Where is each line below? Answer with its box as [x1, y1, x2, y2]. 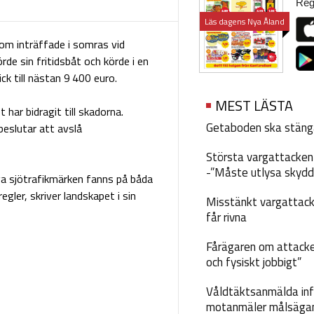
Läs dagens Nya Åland [204, 15, 285, 29]
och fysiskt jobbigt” [205, 252, 301, 271]
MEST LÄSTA [214, 94, 293, 116]
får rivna [205, 207, 247, 226]
